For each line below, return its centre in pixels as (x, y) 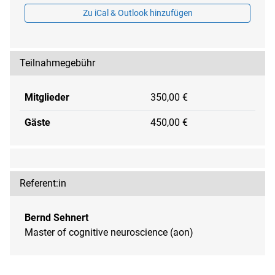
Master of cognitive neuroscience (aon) (109, 233)
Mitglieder (47, 98)
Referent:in (43, 184)
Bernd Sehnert (56, 218)
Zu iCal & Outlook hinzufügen (137, 13)
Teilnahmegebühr (57, 63)
